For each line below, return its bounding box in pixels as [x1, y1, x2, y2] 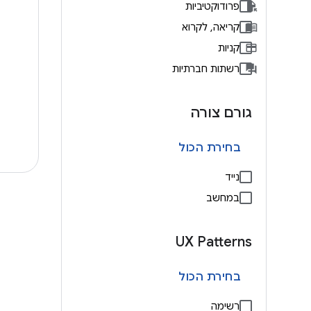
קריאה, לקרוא [182, 20, 239, 33]
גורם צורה [191, 103, 252, 121]
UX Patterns [176, 233, 252, 251]
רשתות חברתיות [172, 62, 239, 75]
